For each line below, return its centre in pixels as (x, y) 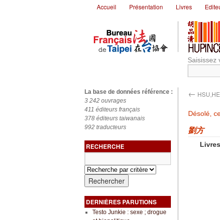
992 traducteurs (105, 127)
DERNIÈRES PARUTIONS (121, 202)
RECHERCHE (105, 146)
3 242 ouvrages (105, 101)
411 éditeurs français (112, 110)
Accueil (107, 7)
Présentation (146, 7)
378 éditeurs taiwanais (115, 118)
